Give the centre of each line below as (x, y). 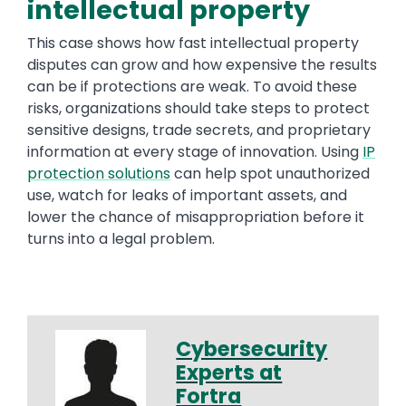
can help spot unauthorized (270, 174)
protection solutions (99, 174)
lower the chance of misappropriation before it (196, 217)
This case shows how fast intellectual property (193, 43)
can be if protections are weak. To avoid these (192, 87)
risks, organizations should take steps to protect (198, 109)
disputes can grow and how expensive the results (202, 65)
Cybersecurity (252, 349)
